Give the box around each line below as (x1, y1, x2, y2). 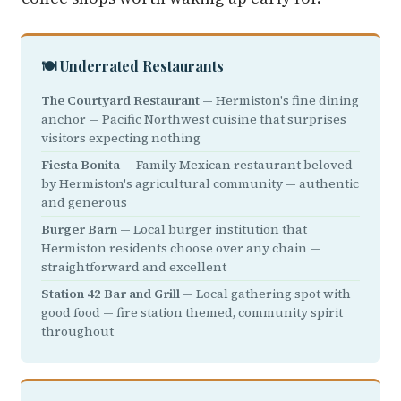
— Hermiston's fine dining (200, 91, 359, 109)
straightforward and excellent (41, 258, 226, 276)
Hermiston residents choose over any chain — (41, 239, 320, 257)
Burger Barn (41, 220, 117, 238)
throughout (41, 322, 114, 340)
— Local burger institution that (117, 220, 307, 238)
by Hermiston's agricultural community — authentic (41, 175, 359, 192)
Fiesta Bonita (41, 156, 120, 174)
